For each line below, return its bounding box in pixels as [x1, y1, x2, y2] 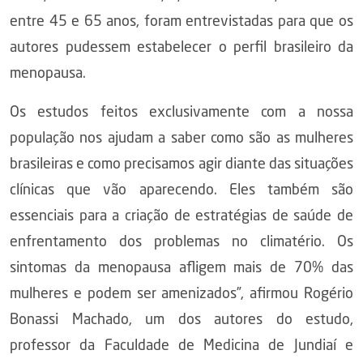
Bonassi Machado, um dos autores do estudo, [10, 313, 353, 327]
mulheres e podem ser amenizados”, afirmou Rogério [10, 287, 353, 301]
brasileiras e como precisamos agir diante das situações [10, 157, 353, 172]
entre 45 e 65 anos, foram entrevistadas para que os [10, 15, 353, 29]
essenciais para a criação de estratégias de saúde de [10, 209, 353, 224]
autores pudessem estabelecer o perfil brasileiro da [10, 41, 353, 55]
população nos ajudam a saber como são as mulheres [10, 131, 353, 146]
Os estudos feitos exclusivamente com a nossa [10, 105, 353, 120]
